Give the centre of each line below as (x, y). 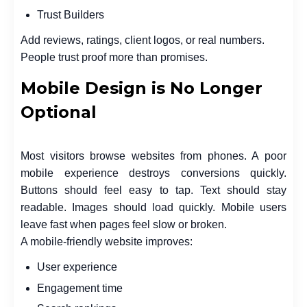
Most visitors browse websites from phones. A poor (153, 156)
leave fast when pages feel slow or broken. (124, 224)
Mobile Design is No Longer (142, 88)
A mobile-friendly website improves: (107, 241)
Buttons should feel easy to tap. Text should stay (153, 190)
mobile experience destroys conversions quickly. (153, 173)
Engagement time (80, 288)
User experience (77, 267)
